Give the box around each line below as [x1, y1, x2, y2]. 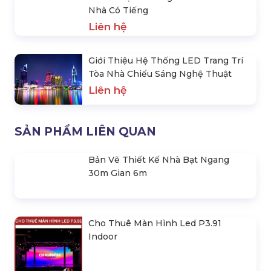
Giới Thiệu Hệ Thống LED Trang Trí [88, 66, 243, 77]
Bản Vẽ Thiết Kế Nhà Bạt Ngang [88, 165, 229, 176]
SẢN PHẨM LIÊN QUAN [15, 135, 156, 149]
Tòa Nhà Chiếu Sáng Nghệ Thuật [88, 79, 232, 90]
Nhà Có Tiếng [88, 10, 148, 21]
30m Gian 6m [88, 178, 147, 189]
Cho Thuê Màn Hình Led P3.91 [88, 251, 221, 262]
